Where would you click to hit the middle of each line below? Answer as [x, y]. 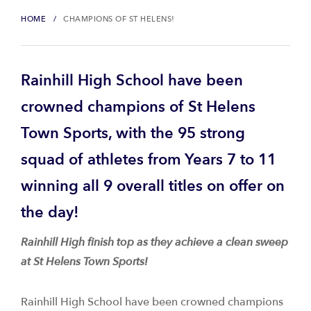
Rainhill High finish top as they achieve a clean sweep [154, 242]
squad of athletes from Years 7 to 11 [149, 160]
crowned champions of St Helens [138, 107]
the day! [50, 212]
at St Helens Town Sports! [84, 262]
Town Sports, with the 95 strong [133, 133]
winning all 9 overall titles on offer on [153, 186]
